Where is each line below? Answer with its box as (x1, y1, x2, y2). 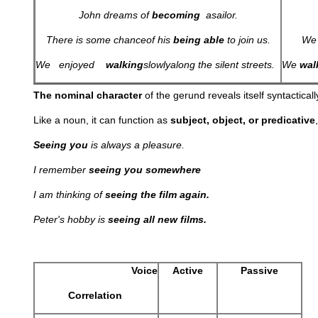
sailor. (211, 9, 238, 21)
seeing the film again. (105, 189, 209, 200)
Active (172, 265, 203, 276)
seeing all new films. (108, 214, 207, 225)
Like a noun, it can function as (33, 114, 170, 126)
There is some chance (45, 34, 146, 45)
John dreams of (78, 9, 152, 21)
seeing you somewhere (89, 164, 201, 175)
